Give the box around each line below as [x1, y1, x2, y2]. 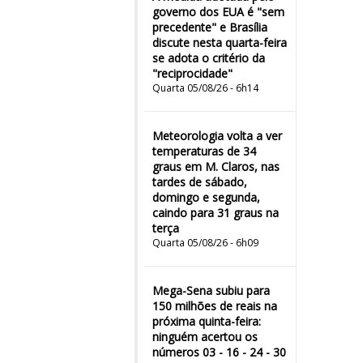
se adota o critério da [152, 50, 265, 66]
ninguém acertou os [152, 329, 258, 344]
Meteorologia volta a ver [152, 128, 282, 143]
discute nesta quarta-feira [152, 35, 287, 50]
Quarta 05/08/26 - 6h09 [152, 236, 258, 250]
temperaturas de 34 [152, 143, 256, 159]
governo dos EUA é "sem [152, 4, 284, 19]
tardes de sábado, [152, 174, 247, 190]
